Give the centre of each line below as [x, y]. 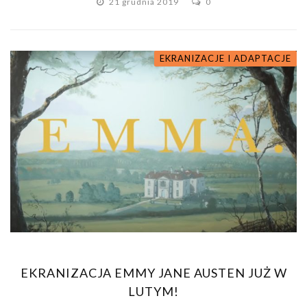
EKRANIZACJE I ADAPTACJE [225, 58]
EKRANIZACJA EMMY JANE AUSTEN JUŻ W [153, 273]
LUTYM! [153, 292]
